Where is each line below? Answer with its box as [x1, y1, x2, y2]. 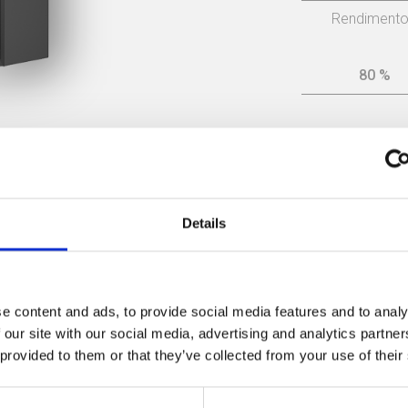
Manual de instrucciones [33, 213, 181, 229]
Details [181, 215, 227, 231]
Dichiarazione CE [56, 268, 158, 283]
